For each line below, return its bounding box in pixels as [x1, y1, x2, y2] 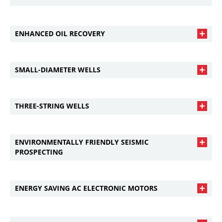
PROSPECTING [15, 147, 63, 157]
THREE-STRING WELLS [15, 101, 89, 111]
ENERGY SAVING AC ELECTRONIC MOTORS [15, 183, 158, 193]
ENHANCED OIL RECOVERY [15, 29, 105, 38]
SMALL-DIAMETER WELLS [15, 65, 101, 74]
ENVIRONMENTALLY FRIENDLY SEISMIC [15, 137, 149, 147]
